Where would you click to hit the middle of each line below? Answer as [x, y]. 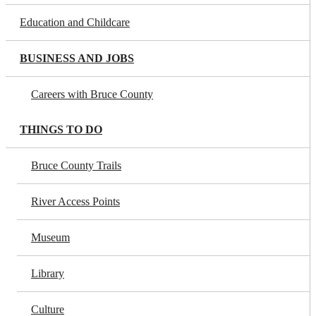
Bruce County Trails [76, 165]
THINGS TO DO [61, 129]
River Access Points [75, 201]
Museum [50, 237]
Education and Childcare [75, 22]
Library [48, 273]
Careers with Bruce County [92, 94]
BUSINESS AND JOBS [77, 58]
